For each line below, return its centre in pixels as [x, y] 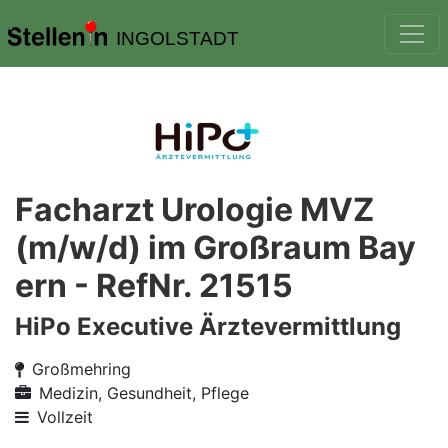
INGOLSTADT [177, 38]
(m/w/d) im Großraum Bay [215, 247]
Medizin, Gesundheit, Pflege [144, 393]
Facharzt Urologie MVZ [194, 209]
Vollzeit [65, 417]
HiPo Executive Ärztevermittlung [208, 326]
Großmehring [81, 369]
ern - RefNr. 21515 [154, 285]
